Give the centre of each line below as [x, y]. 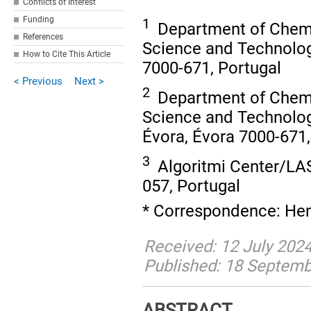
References [43, 37]
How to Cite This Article [67, 54]
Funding [39, 19]
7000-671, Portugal [212, 68]
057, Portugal [192, 186]
